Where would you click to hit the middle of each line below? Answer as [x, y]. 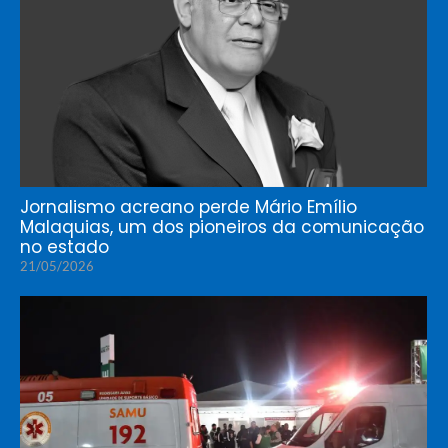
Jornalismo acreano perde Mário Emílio [188, 207]
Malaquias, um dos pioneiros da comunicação [222, 227]
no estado [64, 247]
